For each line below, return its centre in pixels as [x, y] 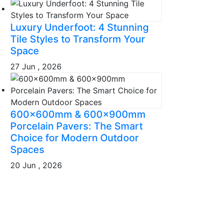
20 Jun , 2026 [36, 165]
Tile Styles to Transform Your [78, 39]
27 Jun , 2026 [36, 66]
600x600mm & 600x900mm [78, 114]
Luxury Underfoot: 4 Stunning [79, 27]
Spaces [27, 149]
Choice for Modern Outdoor [75, 138]
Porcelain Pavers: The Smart [77, 126]
